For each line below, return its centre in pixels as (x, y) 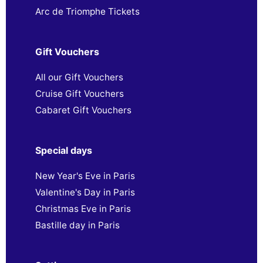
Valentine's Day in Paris (85, 192)
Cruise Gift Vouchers (80, 93)
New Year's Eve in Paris (85, 176)
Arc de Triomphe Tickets (87, 11)
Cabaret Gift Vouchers (83, 110)
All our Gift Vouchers (79, 77)
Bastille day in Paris (77, 225)
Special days (64, 150)
